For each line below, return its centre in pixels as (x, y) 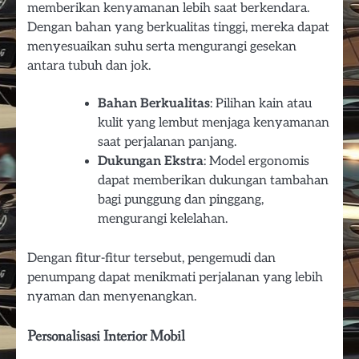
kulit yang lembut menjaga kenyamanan (214, 123)
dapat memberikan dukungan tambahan (213, 181)
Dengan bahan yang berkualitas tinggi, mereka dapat (178, 27)
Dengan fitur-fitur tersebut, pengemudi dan (151, 258)
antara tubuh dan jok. (89, 65)
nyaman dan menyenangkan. (112, 297)
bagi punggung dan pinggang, (181, 200)
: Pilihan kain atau (261, 104)
